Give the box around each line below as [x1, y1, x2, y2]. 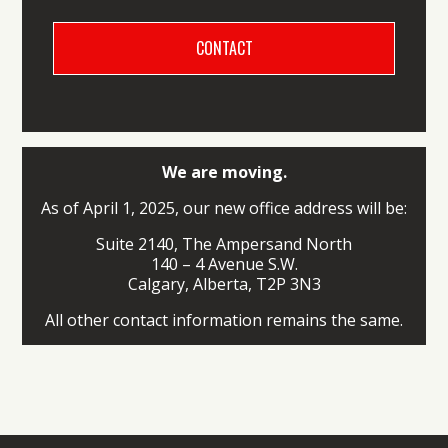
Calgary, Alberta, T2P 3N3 [127, 273, 321, 296]
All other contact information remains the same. [45, 309, 403, 332]
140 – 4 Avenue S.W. [150, 253, 298, 276]
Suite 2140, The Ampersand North [96, 233, 352, 256]
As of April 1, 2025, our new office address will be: [41, 197, 407, 220]
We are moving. [161, 161, 287, 184]
